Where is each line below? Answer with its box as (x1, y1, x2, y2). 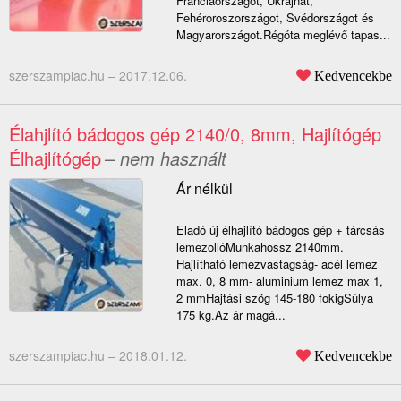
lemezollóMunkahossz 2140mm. (175, 238, 344, 256)
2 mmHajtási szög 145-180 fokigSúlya (175, 289, 373, 307)
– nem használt (105, 145, 226, 172)
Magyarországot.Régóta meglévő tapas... (175, 26, 390, 44)
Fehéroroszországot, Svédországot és (175, 9, 374, 27)
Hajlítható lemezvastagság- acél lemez (175, 255, 378, 273)
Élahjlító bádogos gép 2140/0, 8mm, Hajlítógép (9, 121, 381, 148)
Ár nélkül (175, 178, 233, 200)
